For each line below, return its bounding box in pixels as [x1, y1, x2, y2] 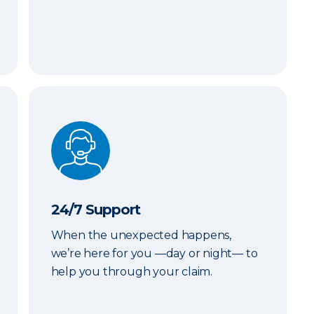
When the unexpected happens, [50, 228, 232, 242]
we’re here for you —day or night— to [50, 247, 258, 260]
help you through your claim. [50, 265, 213, 278]
